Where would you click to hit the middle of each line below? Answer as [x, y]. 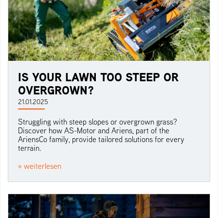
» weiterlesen [40, 166]
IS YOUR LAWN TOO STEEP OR [98, 77]
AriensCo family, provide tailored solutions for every [101, 139]
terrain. [30, 148]
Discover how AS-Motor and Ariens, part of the [94, 130]
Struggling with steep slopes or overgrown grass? [98, 121]
